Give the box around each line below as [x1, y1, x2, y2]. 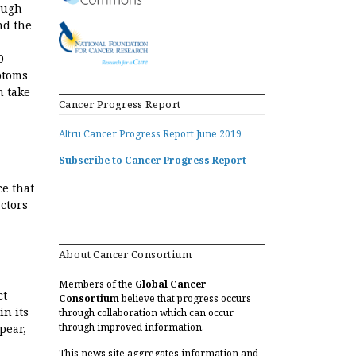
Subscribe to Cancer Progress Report [59, 153, 246, 167]
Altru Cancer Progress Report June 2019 [59, 127, 242, 141]
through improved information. [59, 320, 204, 334]
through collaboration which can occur [59, 306, 234, 319]
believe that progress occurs [119, 292, 251, 305]
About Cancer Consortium [59, 247, 192, 261]
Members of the [59, 277, 135, 291]
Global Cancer [135, 277, 207, 291]
